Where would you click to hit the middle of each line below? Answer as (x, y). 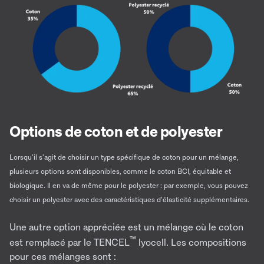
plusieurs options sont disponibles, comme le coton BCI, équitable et (120, 171)
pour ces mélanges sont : (63, 257)
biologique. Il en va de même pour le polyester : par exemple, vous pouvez (129, 185)
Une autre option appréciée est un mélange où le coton (126, 227)
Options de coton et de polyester (116, 131)
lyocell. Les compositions (191, 242)
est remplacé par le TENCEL (70, 242)
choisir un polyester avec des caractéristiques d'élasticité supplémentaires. (129, 199)
